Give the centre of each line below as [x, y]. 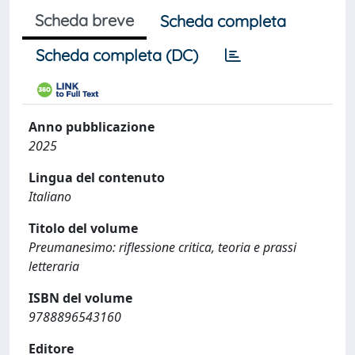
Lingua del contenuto [97, 177]
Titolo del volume [83, 228]
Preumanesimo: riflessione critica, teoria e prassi [162, 247]
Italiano [50, 196]
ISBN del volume [80, 298]
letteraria [54, 266]
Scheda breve [84, 20]
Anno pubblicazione [92, 126]
